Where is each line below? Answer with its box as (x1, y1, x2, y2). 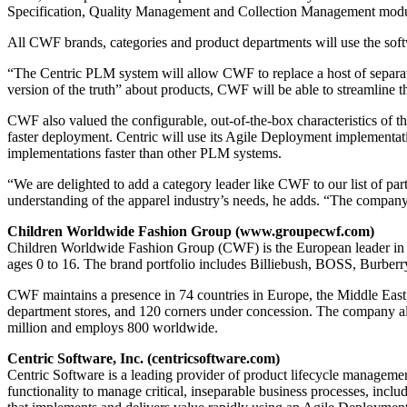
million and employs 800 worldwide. (7, 320, 218, 336)
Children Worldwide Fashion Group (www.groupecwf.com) (7, 223, 374, 240)
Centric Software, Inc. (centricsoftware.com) (7, 351, 280, 367)
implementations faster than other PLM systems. (7, 145, 282, 162)
